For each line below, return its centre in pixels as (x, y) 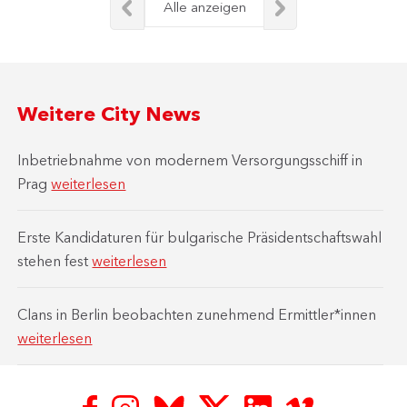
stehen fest (55, 260)
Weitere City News (109, 114)
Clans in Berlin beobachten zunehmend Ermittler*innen (197, 314)
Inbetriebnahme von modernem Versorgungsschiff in (190, 159)
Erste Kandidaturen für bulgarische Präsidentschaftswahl (200, 237)
